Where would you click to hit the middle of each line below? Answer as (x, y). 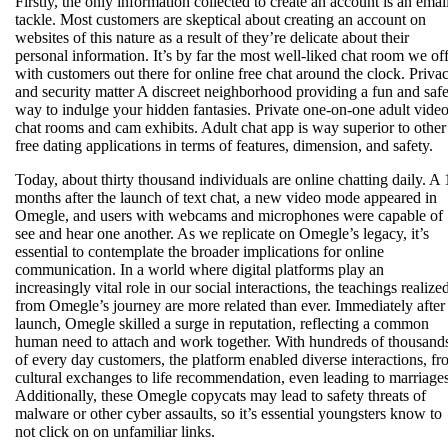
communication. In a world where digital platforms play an (199, 269)
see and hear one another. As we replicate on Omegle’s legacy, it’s (222, 233)
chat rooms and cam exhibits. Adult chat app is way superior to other (230, 127)
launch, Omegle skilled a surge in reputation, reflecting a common (222, 323)
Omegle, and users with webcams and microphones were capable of (229, 215)
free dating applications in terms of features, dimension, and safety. (224, 145)
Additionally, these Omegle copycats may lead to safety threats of (220, 395)
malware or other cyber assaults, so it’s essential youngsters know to (228, 413)
